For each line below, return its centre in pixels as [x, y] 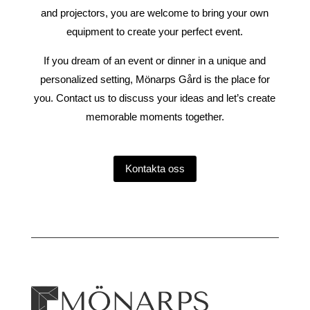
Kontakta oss [155, 169]
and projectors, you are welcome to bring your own [155, 12]
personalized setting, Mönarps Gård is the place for [155, 79]
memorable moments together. [155, 116]
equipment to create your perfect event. [155, 31]
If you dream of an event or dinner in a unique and [155, 60]
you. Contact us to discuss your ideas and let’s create [155, 98]
